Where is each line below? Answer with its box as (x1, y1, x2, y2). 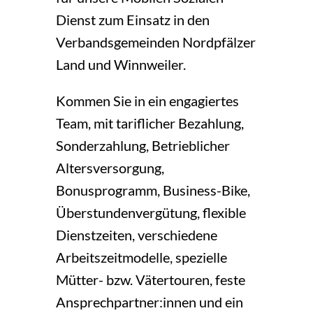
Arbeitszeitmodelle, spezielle (55, 249, 227, 266)
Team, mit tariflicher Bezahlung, (55, 115, 244, 132)
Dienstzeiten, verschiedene (55, 226, 217, 244)
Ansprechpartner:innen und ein (55, 293, 243, 311)
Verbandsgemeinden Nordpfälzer (55, 34, 256, 51)
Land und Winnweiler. (55, 56, 186, 73)
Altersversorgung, (55, 159, 164, 177)
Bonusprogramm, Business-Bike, (55, 182, 250, 199)
